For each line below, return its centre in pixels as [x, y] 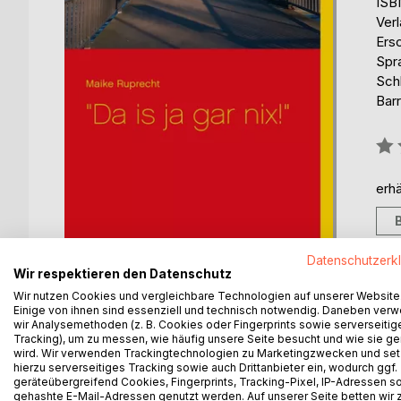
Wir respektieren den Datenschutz [123, 273]
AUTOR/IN [263, 360]
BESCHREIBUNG [137, 360]
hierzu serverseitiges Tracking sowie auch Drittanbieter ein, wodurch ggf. [205, 367]
